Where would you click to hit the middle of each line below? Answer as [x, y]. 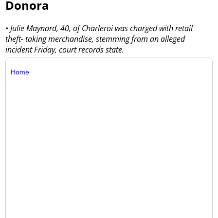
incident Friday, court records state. [65, 49]
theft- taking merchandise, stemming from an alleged [95, 39]
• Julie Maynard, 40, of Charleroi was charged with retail [99, 28]
